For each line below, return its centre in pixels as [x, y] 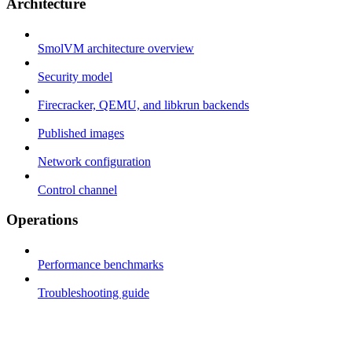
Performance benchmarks [101, 264]
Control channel [77, 189]
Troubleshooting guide [93, 293]
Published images [81, 133]
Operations [42, 220]
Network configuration [94, 161]
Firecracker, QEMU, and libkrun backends [143, 104]
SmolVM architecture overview [116, 48]
